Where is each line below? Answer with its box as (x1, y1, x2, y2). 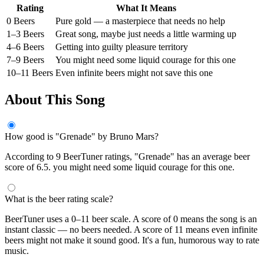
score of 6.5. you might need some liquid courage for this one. (5, 162, 235, 173)
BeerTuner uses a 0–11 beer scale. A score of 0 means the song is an (5, 214, 257, 225)
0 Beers (6, 16, 35, 27)
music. (5, 246, 29, 256)
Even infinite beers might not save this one (55, 68, 213, 78)
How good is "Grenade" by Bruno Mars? (5, 131, 159, 142)
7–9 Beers (6, 55, 44, 65)
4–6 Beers (6, 42, 44, 52)
